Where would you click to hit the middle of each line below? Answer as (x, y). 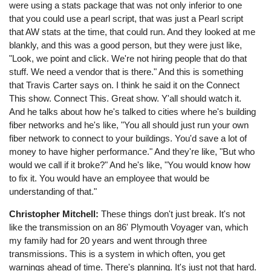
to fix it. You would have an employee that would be (109, 178)
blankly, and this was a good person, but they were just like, (126, 45)
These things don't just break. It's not (172, 214)
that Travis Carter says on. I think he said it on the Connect (125, 85)
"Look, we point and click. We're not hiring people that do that (128, 59)
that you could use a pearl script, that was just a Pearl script (126, 19)
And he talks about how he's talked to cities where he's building (133, 112)
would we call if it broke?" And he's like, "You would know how (130, 165)
